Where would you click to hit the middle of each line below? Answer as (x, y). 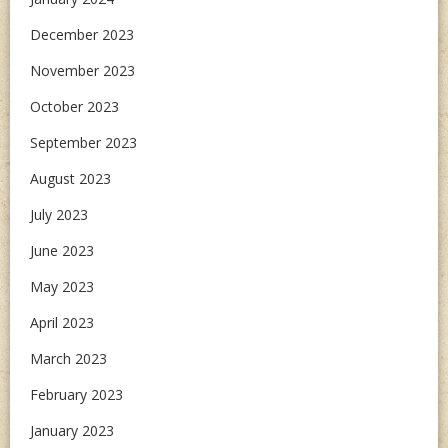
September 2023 (83, 143)
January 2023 (72, 431)
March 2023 (68, 359)
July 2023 (59, 215)
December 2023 (82, 35)
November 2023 (82, 71)
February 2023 (76, 395)
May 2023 (62, 287)
